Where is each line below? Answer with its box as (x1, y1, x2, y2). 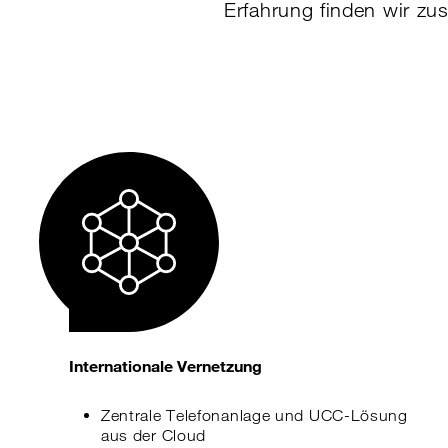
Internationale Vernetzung (68, 356, 263, 375)
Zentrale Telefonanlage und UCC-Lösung (100, 406, 408, 425)
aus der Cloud (100, 426, 207, 445)
